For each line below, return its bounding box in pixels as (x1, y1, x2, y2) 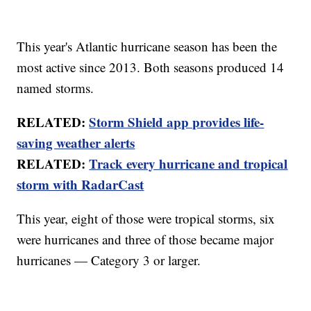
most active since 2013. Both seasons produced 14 (17, 58, 285, 76)
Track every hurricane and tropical (89, 154, 288, 174)
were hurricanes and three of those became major (17, 230, 274, 249)
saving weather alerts (17, 133, 135, 153)
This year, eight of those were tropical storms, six (17, 210, 276, 228)
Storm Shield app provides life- (89, 112, 264, 132)
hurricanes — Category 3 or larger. (17, 251, 201, 269)
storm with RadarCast (17, 175, 144, 194)
